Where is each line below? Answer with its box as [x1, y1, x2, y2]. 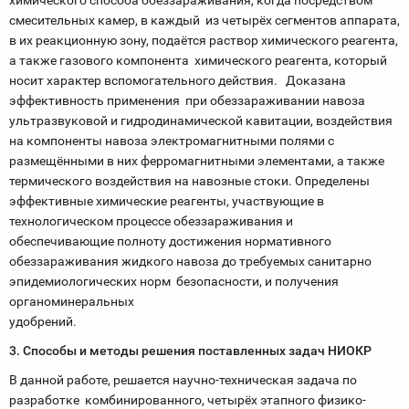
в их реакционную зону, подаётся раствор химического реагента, [9, 33, 398, 47]
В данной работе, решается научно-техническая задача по [9, 372, 357, 387]
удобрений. [9, 314, 334, 329]
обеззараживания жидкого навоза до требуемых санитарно [9, 254, 372, 268]
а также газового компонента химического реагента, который [9, 53, 387, 68]
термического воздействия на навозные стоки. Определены [9, 173, 370, 188]
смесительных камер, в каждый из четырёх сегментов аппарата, [9, 13, 400, 27]
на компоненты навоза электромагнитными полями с [9, 133, 334, 148]
